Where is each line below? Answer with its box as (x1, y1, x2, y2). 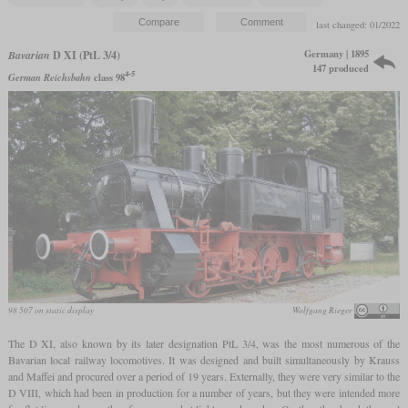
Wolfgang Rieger (292, 304, 353, 317)
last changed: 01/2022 (316, 17, 401, 31)
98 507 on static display (7, 304, 94, 317)
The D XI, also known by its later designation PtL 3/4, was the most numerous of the (7, 336, 401, 352)
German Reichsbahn (7, 69, 91, 84)
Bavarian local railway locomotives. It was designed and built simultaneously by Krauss (7, 352, 401, 368)
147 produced (312, 60, 370, 76)
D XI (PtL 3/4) (49, 46, 120, 63)
